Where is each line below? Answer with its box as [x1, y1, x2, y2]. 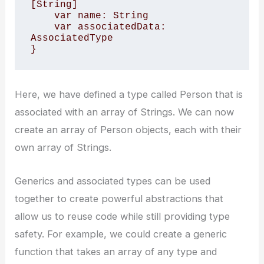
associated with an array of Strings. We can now [15, 106, 235, 118]
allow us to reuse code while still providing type [15, 210, 230, 222]
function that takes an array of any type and [15, 245, 217, 258]
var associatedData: [30, 21, 54, 32]
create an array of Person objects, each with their [15, 124, 242, 136]
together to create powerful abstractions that [15, 192, 224, 204]
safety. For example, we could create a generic [15, 227, 227, 240]
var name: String [30, 9, 54, 21]
